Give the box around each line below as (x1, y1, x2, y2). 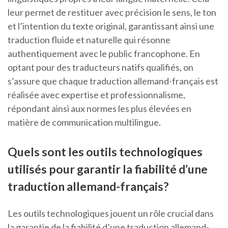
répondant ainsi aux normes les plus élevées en (8, 103, 191, 115)
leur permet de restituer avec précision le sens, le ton (8, 7, 216, 18)
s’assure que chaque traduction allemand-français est (8, 75, 218, 87)
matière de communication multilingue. (8, 117, 161, 128)
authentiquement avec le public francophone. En (8, 48, 200, 60)
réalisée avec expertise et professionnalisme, (8, 89, 185, 101)
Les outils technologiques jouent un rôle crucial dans (8, 208, 214, 219)
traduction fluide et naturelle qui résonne (8, 34, 170, 46)
